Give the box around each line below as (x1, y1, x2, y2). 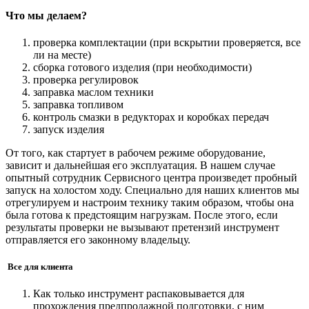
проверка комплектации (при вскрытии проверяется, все (33, 36, 301, 48)
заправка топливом (33, 98, 126, 110)
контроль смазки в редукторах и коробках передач (33, 110, 272, 123)
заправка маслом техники (33, 86, 157, 98)
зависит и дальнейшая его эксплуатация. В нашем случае (6, 159, 275, 171)
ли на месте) (33, 48, 94, 61)
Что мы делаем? (6, 9, 90, 21)
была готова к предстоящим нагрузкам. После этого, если (6, 208, 278, 221)
